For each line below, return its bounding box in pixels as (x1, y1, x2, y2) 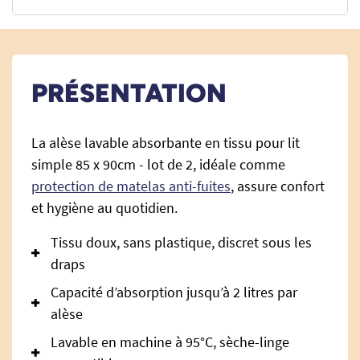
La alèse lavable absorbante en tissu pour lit (31, 133, 300, 152)
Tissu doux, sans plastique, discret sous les (51, 233, 312, 252)
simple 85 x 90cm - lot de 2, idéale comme (31, 155, 285, 174)
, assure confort (231, 177, 325, 195)
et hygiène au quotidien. (31, 198, 178, 217)
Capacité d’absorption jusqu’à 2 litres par (51, 283, 297, 301)
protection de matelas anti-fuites (31, 177, 231, 195)
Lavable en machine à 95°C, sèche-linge (51, 333, 289, 351)
